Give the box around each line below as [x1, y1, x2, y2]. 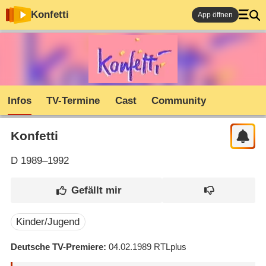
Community [151, 95, 207, 107]
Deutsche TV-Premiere [10, 241, 103, 252]
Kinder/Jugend [16, 216, 80, 227]
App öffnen [198, 11, 233, 19]
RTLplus [153, 241, 186, 252]
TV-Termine [46, 95, 100, 107]
